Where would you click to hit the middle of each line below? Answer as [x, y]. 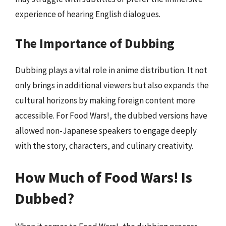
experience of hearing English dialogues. [88, 14]
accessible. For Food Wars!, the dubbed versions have [111, 116]
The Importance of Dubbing [95, 43]
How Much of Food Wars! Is [104, 177]
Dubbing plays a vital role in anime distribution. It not [111, 70]
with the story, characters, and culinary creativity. [104, 146]
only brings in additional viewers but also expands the [112, 85]
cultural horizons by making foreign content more [105, 100]
